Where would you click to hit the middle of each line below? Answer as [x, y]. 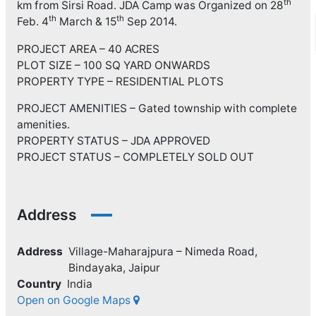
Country [39, 284]
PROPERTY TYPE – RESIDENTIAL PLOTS [120, 81]
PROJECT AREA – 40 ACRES [88, 49]
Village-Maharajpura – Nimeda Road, [163, 252]
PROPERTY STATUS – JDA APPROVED [113, 141]
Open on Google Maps [75, 300]
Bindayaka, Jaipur [114, 268]
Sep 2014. [150, 22]
